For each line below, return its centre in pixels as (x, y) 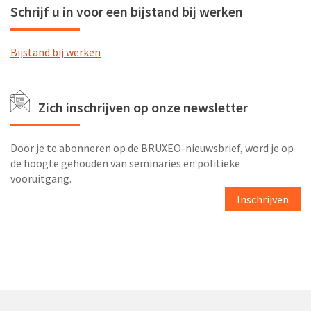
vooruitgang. (41, 179)
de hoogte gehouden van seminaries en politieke (125, 163)
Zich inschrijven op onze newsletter (143, 108)
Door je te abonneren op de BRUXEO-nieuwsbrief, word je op (152, 148)
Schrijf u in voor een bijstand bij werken (127, 12)
